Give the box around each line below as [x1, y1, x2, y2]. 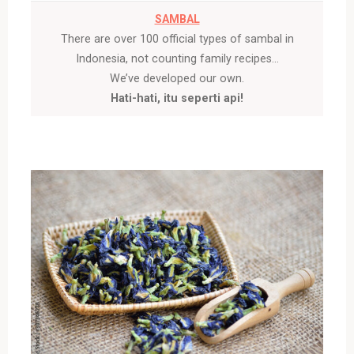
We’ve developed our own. [109, 71, 244, 85]
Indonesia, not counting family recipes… [75, 51, 279, 66]
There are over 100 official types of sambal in [60, 32, 294, 46]
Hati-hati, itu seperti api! [110, 91, 243, 105]
